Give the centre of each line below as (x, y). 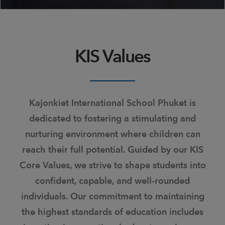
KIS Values (113, 56)
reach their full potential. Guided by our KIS (113, 149)
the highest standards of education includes (113, 212)
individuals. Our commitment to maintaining (113, 196)
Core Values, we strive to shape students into (113, 165)
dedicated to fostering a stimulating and (113, 118)
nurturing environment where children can (113, 134)
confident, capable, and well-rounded (113, 181)
